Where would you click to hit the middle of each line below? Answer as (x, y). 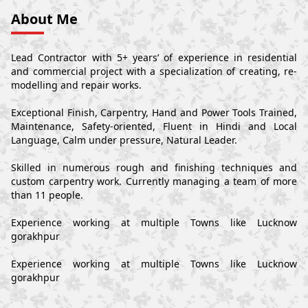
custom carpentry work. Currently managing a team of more (154, 181)
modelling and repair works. (76, 85)
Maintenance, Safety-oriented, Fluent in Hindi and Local (154, 126)
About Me (44, 19)
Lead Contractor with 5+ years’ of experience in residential (154, 58)
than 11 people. (47, 195)
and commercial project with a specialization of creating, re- (154, 71)
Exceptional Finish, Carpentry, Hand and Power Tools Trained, (154, 113)
